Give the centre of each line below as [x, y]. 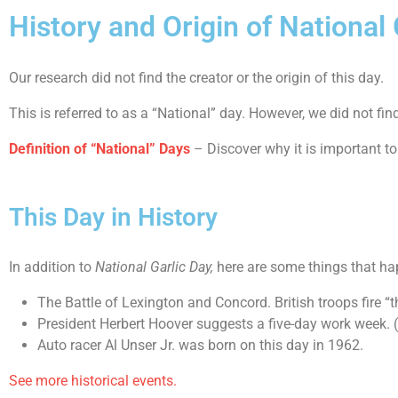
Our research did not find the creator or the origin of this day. [196, 78]
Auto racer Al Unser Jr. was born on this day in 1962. [200, 345]
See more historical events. [93, 381]
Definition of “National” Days [99, 149]
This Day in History [113, 217]
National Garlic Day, [154, 267]
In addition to [52, 267]
